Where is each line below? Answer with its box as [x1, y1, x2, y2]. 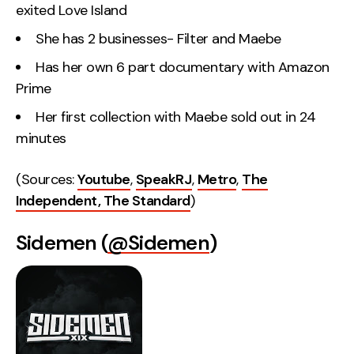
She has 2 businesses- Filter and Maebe [36, 29, 281, 49]
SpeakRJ [135, 169, 192, 189]
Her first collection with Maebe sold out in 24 [36, 107, 316, 127]
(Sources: [16, 169, 78, 189]
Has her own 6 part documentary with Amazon [36, 58, 330, 77]
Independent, [16, 190, 104, 210]
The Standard [103, 190, 191, 210]
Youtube [77, 169, 130, 189]
